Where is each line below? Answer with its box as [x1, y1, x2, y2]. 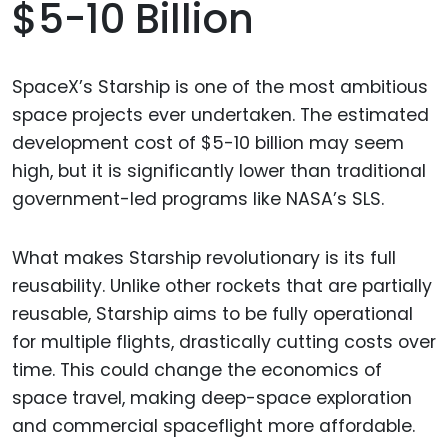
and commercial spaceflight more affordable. [12, 414, 415, 439]
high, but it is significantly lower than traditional [12, 159, 426, 184]
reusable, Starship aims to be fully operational [12, 302, 413, 327]
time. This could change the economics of [12, 358, 382, 383]
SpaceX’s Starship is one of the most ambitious [12, 75, 428, 100]
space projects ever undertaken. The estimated [12, 103, 429, 128]
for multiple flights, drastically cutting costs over [12, 330, 436, 355]
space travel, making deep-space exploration [12, 386, 412, 411]
